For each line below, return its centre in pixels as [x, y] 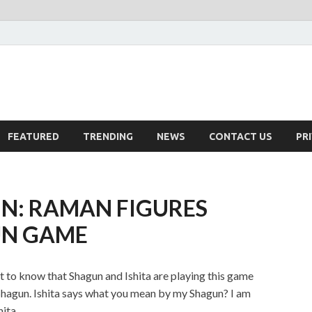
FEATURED [33, 136]
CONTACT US [241, 136]
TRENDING [108, 136]
